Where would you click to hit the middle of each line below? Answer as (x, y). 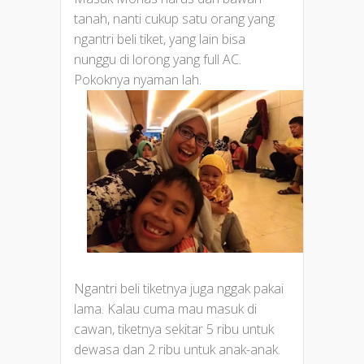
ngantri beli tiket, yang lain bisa (160, 39)
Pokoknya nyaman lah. (138, 80)
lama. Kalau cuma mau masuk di (165, 308)
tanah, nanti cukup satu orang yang (174, 19)
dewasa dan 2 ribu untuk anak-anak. (177, 349)
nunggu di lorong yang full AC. (158, 60)
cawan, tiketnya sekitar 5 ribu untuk (174, 329)
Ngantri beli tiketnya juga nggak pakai (179, 288)
